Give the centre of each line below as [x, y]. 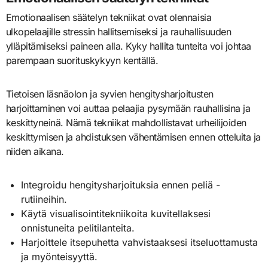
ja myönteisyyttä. [60, 257]
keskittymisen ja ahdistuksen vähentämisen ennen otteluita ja [133, 137]
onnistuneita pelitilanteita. [78, 228]
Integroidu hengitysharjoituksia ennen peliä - [121, 185]
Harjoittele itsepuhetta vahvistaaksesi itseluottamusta [140, 243]
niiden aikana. [35, 152]
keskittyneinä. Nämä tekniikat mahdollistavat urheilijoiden [126, 123]
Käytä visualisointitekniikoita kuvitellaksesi [116, 214]
